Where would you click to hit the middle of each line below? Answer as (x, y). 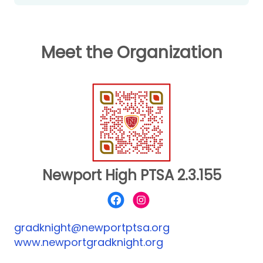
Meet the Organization (131, 53)
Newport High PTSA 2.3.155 (131, 176)
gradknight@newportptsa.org (92, 228)
